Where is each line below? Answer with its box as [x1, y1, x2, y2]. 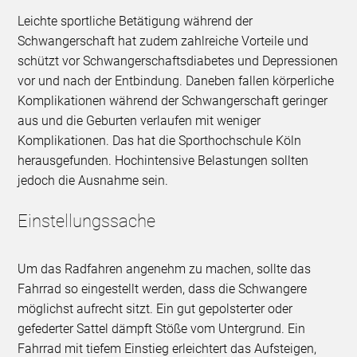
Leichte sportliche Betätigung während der [18, 14, 253, 29]
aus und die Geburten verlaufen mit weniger [18, 113, 261, 129]
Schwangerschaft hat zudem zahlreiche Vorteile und [18, 33, 309, 49]
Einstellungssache [18, 211, 156, 232]
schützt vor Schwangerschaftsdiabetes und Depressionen [18, 53, 339, 69]
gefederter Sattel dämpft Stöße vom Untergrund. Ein [18, 321, 306, 337]
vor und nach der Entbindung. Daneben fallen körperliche [18, 73, 335, 89]
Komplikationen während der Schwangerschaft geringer [18, 93, 328, 109]
